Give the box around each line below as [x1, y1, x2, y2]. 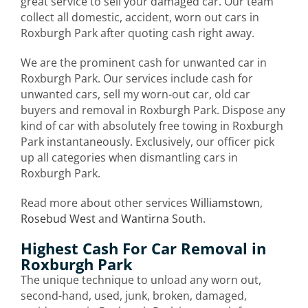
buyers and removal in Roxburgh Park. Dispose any [21, 102, 285, 118]
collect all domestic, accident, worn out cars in [21, 9, 259, 25]
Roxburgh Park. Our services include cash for [21, 70, 253, 86]
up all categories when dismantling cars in [21, 149, 238, 165]
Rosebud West [21, 210, 96, 226]
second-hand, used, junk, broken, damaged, [21, 287, 247, 303]
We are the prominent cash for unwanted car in [21, 54, 267, 70]
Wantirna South [121, 210, 203, 226]
